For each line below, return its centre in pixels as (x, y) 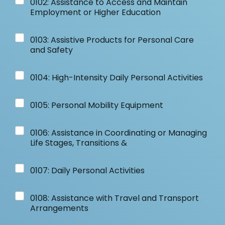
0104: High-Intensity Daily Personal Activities (117, 78)
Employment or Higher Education (95, 12)
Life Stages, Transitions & (79, 143)
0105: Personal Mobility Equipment (97, 105)
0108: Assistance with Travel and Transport (115, 198)
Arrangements (59, 208)
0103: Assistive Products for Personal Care (112, 40)
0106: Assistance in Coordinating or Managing (119, 133)
